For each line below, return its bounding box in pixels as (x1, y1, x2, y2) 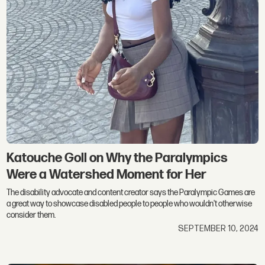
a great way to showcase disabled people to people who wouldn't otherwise (7, 198, 253, 209)
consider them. (7, 209, 56, 220)
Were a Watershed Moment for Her (7, 166, 207, 183)
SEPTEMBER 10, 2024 (177, 224, 258, 234)
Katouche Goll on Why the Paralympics (7, 150, 228, 166)
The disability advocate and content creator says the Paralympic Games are (7, 187, 256, 198)
